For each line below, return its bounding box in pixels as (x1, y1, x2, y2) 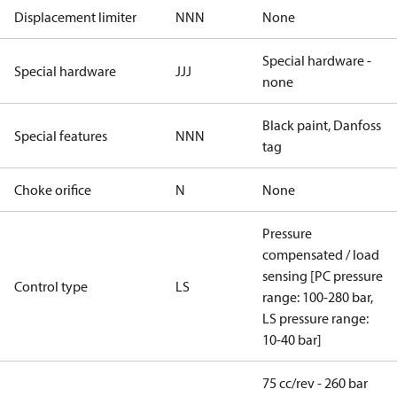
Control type (14, 277, 88, 295)
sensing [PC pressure (262, 267, 383, 284)
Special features (14, 127, 107, 144)
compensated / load (262, 245, 379, 263)
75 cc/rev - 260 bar (262, 374, 368, 392)
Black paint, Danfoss (262, 116, 381, 134)
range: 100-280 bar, (262, 288, 373, 306)
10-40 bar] (262, 331, 322, 348)
